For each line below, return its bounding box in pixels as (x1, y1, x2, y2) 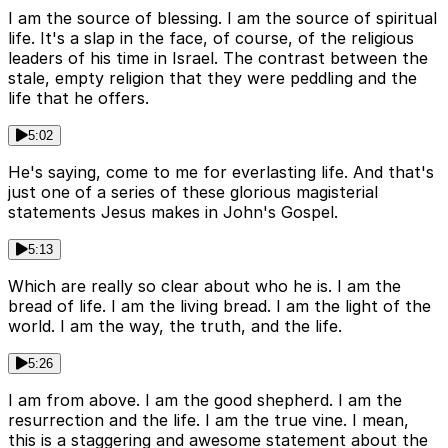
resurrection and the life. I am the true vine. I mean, (8, 410, 409, 431)
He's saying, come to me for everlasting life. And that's (8, 162, 434, 183)
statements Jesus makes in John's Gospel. (8, 202, 338, 223)
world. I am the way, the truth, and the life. (8, 316, 342, 337)
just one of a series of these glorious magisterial (8, 182, 378, 203)
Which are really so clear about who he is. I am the (8, 276, 401, 297)
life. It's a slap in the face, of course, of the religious (8, 28, 414, 49)
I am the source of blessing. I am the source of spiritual (8, 8, 437, 29)
